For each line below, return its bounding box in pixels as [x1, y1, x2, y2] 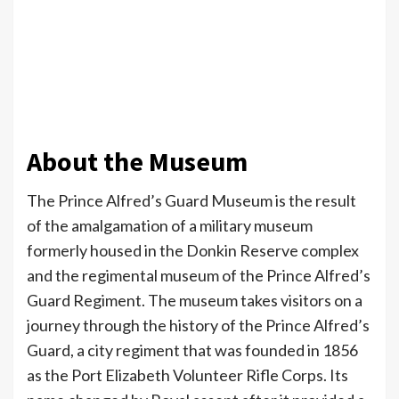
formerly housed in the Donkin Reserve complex [27, 240, 359, 260]
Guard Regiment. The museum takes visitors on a [27, 289, 362, 310]
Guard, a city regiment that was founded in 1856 [27, 339, 358, 360]
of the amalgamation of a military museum [27, 215, 313, 235]
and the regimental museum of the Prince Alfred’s [27, 265, 370, 285]
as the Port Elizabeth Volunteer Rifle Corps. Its [27, 364, 348, 385]
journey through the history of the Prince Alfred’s [27, 314, 370, 335]
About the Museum [27, 143, 248, 178]
